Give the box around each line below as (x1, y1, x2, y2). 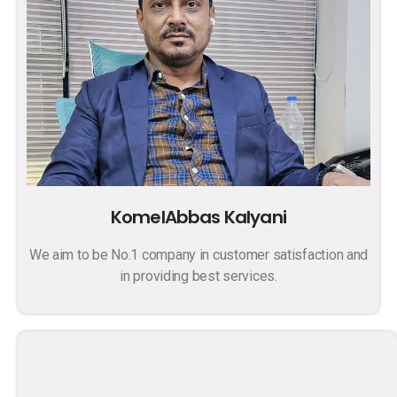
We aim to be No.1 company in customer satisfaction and (28, 246, 369, 263)
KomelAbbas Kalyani (110, 205, 287, 230)
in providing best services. (120, 268, 277, 284)
